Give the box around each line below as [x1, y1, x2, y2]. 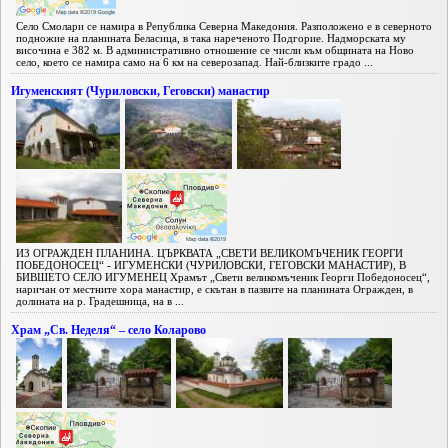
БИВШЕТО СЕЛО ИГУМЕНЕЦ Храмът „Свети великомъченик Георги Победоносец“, [16, 270, 430, 283]
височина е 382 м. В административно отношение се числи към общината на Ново [16, 43, 414, 56]
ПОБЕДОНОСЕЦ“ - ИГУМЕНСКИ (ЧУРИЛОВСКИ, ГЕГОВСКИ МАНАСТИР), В [16, 258, 406, 271]
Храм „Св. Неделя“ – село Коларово [11, 322, 206, 337]
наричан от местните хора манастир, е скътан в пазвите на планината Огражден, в [16, 282, 413, 295]
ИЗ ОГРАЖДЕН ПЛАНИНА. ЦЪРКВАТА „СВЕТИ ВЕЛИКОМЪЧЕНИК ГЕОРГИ [16, 246, 403, 259]
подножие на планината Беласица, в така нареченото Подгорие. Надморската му [16, 31, 406, 44]
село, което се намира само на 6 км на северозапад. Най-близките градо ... [16, 55, 373, 68]
